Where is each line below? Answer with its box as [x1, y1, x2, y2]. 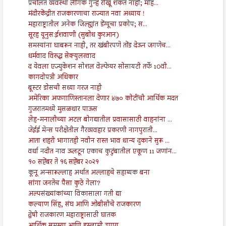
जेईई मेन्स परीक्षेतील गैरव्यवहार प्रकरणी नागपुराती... [28, 125, 157, 136]
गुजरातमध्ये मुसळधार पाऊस [28, 103, 97, 115]
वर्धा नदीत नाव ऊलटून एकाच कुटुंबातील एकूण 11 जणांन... [28, 146, 177, 157]
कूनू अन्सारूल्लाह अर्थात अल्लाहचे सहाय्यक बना [28, 167, 150, 179]
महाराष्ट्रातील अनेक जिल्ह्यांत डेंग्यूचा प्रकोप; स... [28, 19, 147, 30]
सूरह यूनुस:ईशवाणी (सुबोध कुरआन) [28, 29, 119, 41]
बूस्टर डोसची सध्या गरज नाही [28, 82, 102, 94]
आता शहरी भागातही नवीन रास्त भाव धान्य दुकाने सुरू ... [28, 135, 169, 147]
